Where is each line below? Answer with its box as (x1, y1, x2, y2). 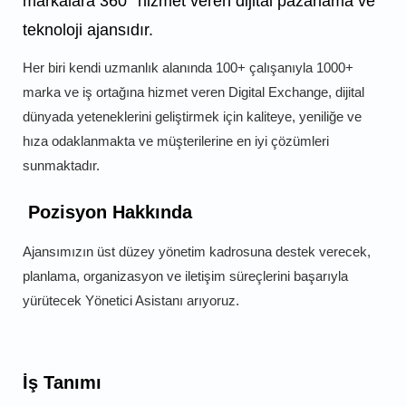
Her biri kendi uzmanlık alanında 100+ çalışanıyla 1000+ (23, 59, 353, 75)
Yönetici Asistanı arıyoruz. (85, 292, 239, 308)
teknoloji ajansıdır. (23, 20, 153, 39)
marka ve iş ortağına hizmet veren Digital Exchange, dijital (23, 83, 364, 100)
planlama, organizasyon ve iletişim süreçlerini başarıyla (23, 267, 348, 284)
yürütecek (23, 292, 85, 308)
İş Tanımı (23, 372, 101, 392)
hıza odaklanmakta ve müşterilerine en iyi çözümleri (23, 132, 329, 149)
